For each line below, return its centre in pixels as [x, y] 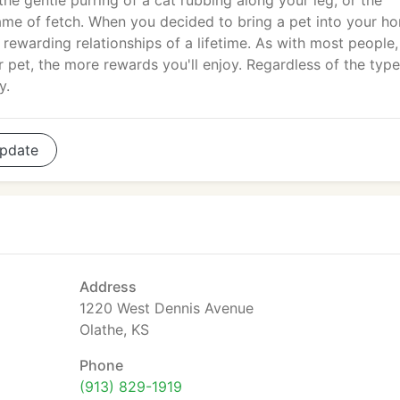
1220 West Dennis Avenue [167, 308]
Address [108, 287]
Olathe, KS [114, 329]
